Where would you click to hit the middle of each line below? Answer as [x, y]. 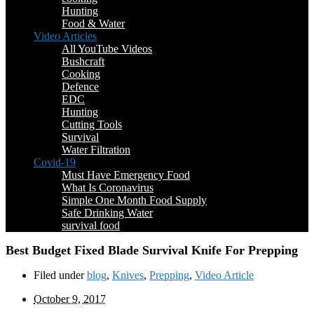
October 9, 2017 [70, 299]
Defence [80, 87]
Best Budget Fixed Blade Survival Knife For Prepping [152, 250]
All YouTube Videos [107, 49]
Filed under [60, 275]
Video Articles [65, 36]
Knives [128, 275]
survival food [91, 225]
